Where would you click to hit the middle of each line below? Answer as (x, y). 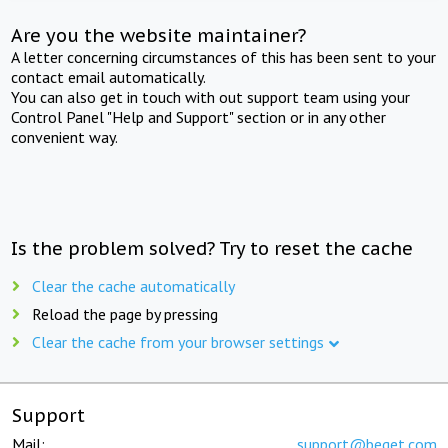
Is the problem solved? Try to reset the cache (212, 248)
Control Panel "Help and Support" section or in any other (199, 116)
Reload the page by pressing (125, 313)
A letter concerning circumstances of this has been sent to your (224, 56)
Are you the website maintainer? (159, 35)
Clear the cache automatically (133, 285)
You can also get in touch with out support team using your (211, 96)
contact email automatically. (109, 76)
